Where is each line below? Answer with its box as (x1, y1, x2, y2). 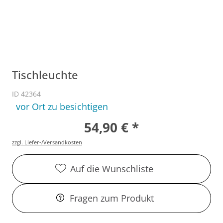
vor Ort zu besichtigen (16, 100, 108, 112)
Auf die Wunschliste (70, 162, 153, 175)
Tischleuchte (12, 67, 78, 82)
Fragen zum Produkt (69, 192, 154, 204)
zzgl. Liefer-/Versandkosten (12, 138, 82, 146)
